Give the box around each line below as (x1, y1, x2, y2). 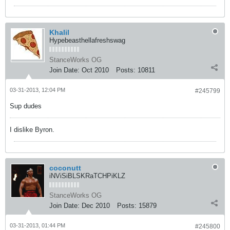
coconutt (49, 163, 81, 172)
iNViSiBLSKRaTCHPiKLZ (49, 171, 125, 180)
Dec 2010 (82, 201, 110, 209)
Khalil (49, 28, 69, 36)
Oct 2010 (82, 66, 109, 74)
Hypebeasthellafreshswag (49, 36, 125, 44)
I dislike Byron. (10, 125, 54, 133)
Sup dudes (10, 102, 42, 110)
